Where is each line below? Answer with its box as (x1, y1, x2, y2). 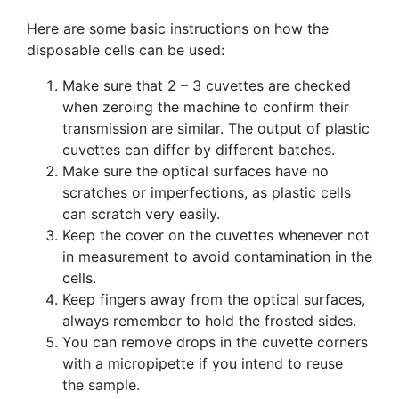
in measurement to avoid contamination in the (62, 247, 372, 265)
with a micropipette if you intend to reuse (62, 354, 343, 372)
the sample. (62, 375, 140, 394)
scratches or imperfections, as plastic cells (62, 183, 351, 201)
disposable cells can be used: (27, 40, 224, 59)
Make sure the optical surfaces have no (62, 161, 329, 180)
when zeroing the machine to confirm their (62, 97, 349, 116)
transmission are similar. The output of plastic (62, 118, 370, 137)
